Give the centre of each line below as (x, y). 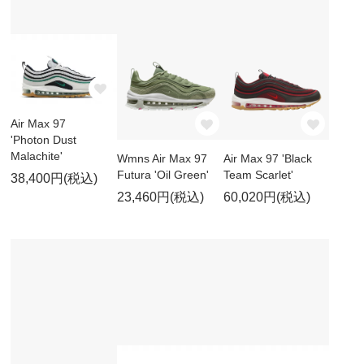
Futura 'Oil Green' (162, 175)
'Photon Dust (44, 139)
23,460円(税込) (160, 197)
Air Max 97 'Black (267, 159)
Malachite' (37, 156)
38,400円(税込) (54, 178)
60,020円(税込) (266, 197)
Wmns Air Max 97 (162, 159)
